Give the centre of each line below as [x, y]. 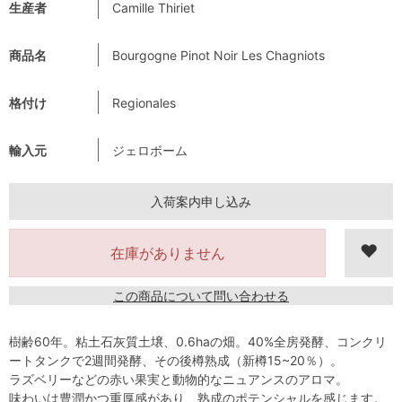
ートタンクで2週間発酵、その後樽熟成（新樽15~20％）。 [176, 360]
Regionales [144, 102]
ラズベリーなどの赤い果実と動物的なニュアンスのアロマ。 [179, 379]
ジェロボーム [150, 150]
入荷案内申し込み [201, 201]
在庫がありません [167, 253]
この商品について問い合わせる [201, 295]
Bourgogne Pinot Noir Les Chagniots [218, 55]
